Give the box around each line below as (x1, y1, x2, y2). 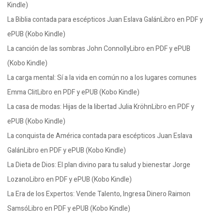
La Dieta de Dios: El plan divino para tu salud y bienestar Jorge (7, 160, 190, 170)
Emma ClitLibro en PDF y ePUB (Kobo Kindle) (7, 87, 139, 97)
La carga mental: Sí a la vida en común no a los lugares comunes (7, 73, 197, 83)
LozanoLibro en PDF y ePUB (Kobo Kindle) (7, 174, 132, 185)
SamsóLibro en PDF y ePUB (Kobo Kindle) (7, 203, 130, 214)
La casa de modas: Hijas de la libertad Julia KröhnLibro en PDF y (7, 102, 194, 112)
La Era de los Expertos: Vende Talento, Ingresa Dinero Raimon (7, 189, 190, 199)
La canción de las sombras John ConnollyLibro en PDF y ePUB (7, 44, 190, 54)
